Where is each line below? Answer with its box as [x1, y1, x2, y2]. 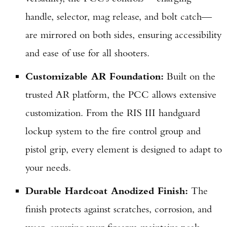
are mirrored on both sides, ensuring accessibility [25, 28, 221, 41]
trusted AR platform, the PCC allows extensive [25, 88, 216, 100]
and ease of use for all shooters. [25, 47, 149, 59]
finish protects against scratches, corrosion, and [25, 203, 212, 215]
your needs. [25, 161, 71, 173]
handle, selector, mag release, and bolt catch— [25, 10, 212, 22]
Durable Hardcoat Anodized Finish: [25, 184, 188, 197]
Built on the [164, 70, 215, 82]
